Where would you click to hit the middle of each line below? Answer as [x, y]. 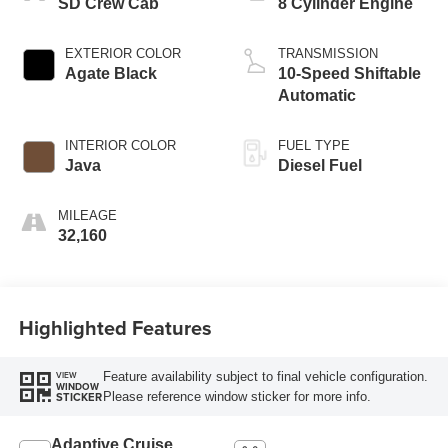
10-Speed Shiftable [349, 74]
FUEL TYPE [314, 146]
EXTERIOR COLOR [122, 54]
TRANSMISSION [328, 54]
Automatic [317, 96]
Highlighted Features [115, 327]
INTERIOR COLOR [120, 146]
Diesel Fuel [320, 166]
